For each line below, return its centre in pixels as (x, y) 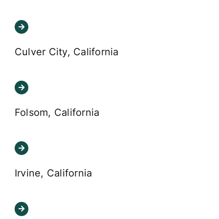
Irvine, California (53, 173)
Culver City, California (66, 52)
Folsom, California (57, 113)
